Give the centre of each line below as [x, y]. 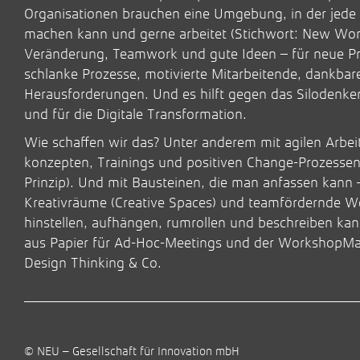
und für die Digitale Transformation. [135, 114]
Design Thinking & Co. [93, 263]
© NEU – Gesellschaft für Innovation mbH [132, 351]
